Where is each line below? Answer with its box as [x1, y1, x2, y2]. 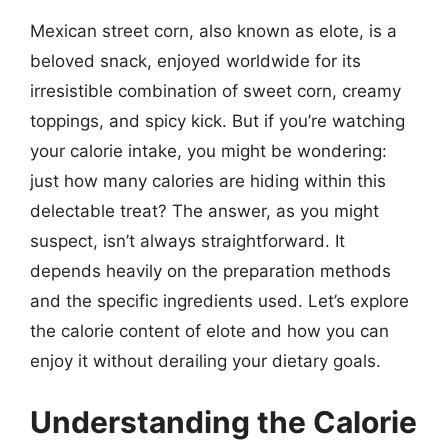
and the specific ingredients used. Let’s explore [30, 290, 409, 311]
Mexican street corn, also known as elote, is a [30, 20, 397, 41]
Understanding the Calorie [30, 404, 417, 440]
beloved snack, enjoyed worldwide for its [30, 50, 361, 71]
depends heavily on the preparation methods [30, 260, 391, 281]
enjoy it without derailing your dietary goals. [30, 350, 381, 371]
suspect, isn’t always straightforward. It [30, 230, 345, 251]
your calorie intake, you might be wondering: [30, 140, 387, 161]
